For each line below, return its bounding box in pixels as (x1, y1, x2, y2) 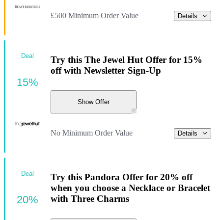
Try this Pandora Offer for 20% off (51, 171, 192, 182)
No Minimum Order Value (51, 129, 133, 137)
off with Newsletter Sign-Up (51, 65, 161, 76)
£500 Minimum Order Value (51, 11, 138, 20)
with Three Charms (51, 193, 129, 204)
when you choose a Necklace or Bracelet (51, 182, 210, 193)
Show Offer (78, 98, 110, 106)
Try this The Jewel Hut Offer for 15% (51, 54, 202, 65)
